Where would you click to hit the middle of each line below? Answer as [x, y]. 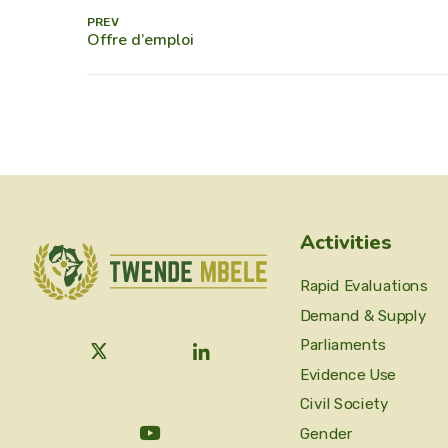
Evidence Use [348, 374]
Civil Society [344, 403]
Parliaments [343, 345]
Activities [346, 242]
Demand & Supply [363, 315]
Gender [326, 433]
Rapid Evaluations [364, 286]
